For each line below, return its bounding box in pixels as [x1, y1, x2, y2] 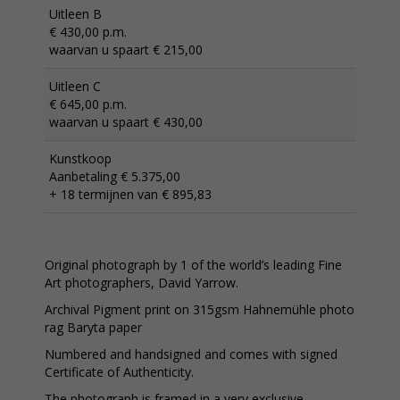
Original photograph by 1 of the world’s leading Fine [45, 255, 342, 273]
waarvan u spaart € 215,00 [49, 40, 203, 58]
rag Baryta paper [45, 318, 142, 336]
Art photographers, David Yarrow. [45, 273, 238, 291]
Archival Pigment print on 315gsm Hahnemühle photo [45, 300, 354, 318]
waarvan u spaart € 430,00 [49, 112, 203, 130]
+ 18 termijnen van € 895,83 [49, 185, 212, 203]
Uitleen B [49, 4, 102, 22]
